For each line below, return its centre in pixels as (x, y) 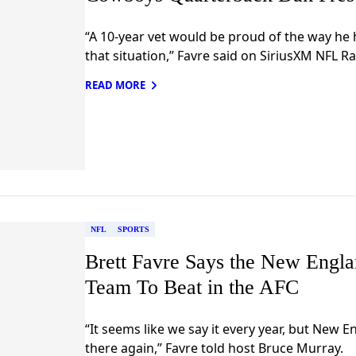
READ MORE (115, 85)
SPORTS (133, 229)
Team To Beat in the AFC (192, 287)
